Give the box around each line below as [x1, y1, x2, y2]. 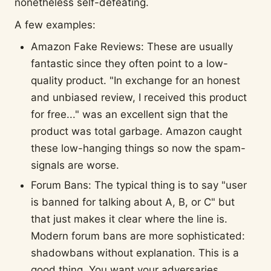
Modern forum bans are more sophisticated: [31, 230, 246, 243]
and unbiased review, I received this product [31, 91, 247, 104]
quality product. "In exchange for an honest [31, 74, 241, 87]
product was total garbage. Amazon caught [31, 125, 243, 138]
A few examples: [15, 18, 96, 31]
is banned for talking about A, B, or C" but [31, 196, 235, 209]
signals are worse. [31, 159, 120, 172]
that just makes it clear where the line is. [31, 213, 228, 226]
